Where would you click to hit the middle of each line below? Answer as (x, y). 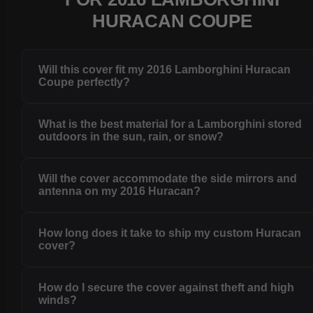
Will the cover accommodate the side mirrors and (168, 179)
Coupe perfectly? (85, 82)
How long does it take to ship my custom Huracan (170, 233)
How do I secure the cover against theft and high (167, 288)
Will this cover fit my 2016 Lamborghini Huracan (165, 70)
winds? (58, 300)
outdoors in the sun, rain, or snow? (131, 137)
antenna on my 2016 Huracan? (120, 191)
